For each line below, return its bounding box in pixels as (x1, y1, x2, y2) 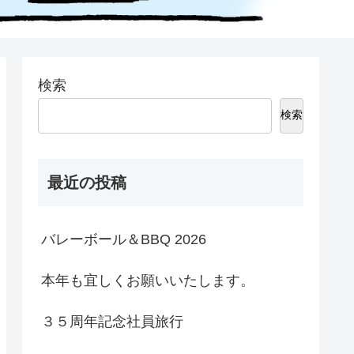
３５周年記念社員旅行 (41, 314, 183, 330)
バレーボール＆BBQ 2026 (41, 232, 206, 248)
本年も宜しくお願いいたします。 (41, 273, 254, 289)
